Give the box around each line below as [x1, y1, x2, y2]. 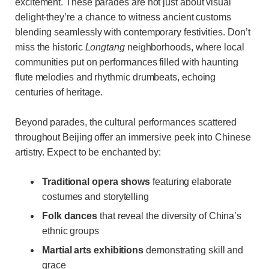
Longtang [85, 42, 125, 53]
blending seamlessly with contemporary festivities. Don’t [15, 27, 250, 38]
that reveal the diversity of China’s [97, 211, 242, 222]
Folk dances [42, 211, 98, 222]
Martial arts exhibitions [42, 245, 144, 256]
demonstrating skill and [144, 245, 244, 256]
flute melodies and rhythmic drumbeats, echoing [15, 72, 216, 83]
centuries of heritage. [15, 87, 103, 98]
